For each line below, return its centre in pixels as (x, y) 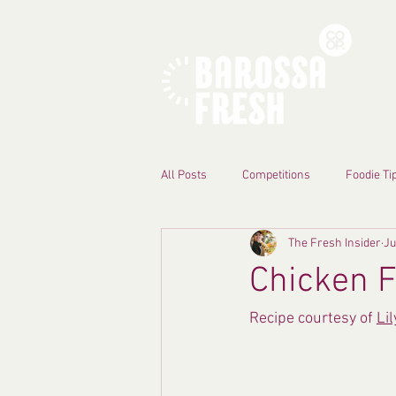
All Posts (184, 175)
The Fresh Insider (335, 243)
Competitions (276, 175)
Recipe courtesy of (313, 319)
